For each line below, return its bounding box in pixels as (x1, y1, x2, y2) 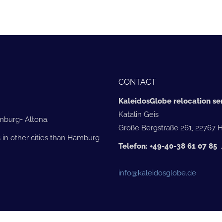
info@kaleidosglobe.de (118, 168, 196, 177)
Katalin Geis (118, 110, 159, 119)
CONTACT (118, 77, 156, 87)
